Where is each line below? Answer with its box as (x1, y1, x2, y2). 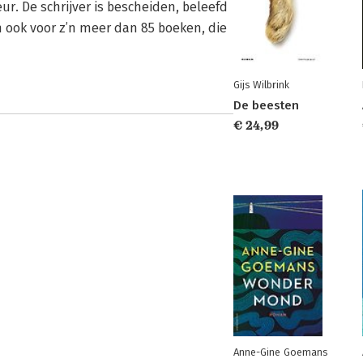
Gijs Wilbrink (233, 79, 289, 91)
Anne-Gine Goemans (233, 346, 327, 358)
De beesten (233, 98, 299, 113)
